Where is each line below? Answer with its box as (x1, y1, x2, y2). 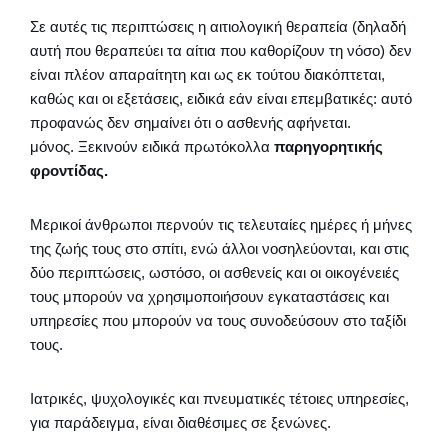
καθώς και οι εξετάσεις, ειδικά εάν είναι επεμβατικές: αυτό (30, 89, 412, 107)
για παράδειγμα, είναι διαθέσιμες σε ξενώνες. (30, 413, 331, 431)
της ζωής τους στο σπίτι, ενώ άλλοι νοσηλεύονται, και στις (30, 239, 409, 257)
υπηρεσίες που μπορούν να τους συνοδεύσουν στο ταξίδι (30, 311, 406, 329)
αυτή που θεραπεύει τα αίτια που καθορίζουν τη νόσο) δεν (30, 41, 412, 59)
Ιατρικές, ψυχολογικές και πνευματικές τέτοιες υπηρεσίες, (30, 389, 409, 407)
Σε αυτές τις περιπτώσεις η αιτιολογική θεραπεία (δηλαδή (30, 17, 406, 35)
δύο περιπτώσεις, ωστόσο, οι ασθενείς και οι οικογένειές (30, 263, 399, 281)
